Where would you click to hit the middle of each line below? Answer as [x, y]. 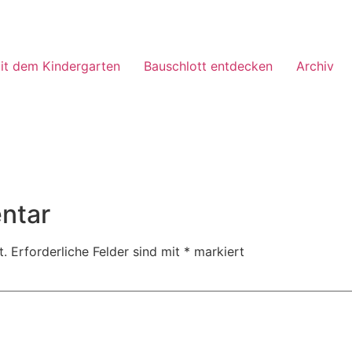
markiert [217, 251]
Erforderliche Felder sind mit [97, 251]
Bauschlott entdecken [208, 66]
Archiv [315, 66]
